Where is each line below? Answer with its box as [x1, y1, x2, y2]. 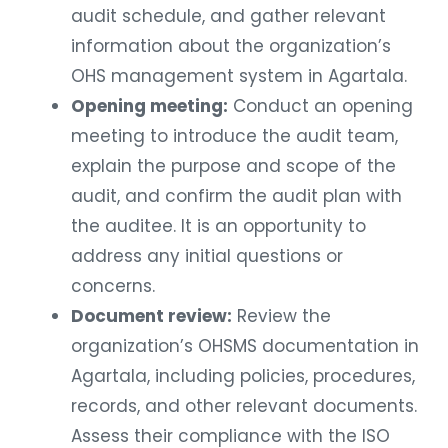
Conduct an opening [228, 89, 413, 114]
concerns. [71, 269, 155, 294]
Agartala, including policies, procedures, [71, 359, 415, 384]
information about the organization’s [71, 29, 391, 54]
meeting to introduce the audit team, [71, 119, 398, 144]
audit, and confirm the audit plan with [71, 179, 402, 204]
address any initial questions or [71, 239, 343, 264]
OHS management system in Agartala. [71, 59, 407, 84]
